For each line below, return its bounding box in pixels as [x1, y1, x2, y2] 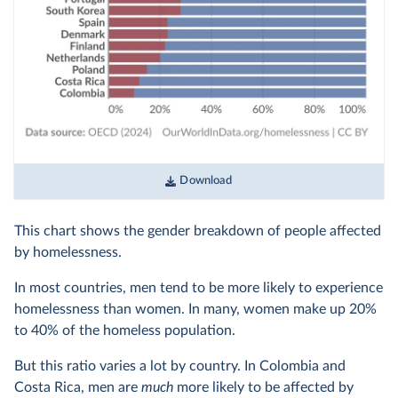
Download [179, 175, 233, 187]
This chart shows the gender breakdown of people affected [14, 224, 381, 238]
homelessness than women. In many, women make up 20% [14, 302, 377, 316]
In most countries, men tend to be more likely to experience [14, 281, 383, 295]
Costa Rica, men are [14, 380, 141, 394]
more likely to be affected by [173, 380, 354, 394]
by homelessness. [14, 245, 122, 259]
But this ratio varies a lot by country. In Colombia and [14, 359, 346, 373]
